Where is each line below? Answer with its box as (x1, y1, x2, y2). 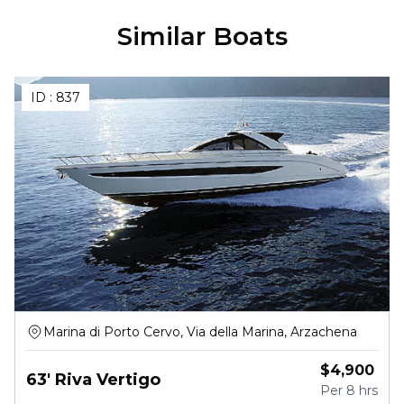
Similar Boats (116, 21, 288, 51)
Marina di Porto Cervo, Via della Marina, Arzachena (43, 324, 357, 340)
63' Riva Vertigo (26, 370, 161, 390)
